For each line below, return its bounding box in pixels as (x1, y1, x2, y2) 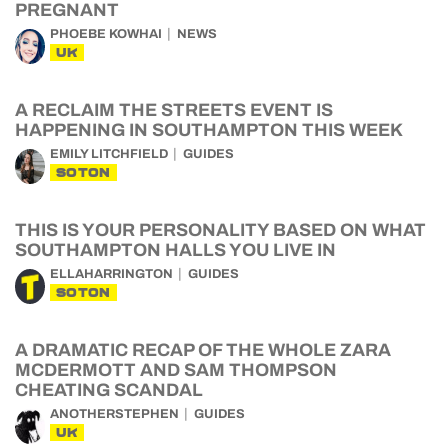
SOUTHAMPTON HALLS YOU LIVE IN (15, 240, 336, 260)
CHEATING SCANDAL (15, 380, 203, 400)
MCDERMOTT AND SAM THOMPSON (15, 360, 337, 380)
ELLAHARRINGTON (50, 267, 173, 281)
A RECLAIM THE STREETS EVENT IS (15, 100, 333, 120)
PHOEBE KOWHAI (50, 27, 162, 41)
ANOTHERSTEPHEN (50, 407, 179, 421)
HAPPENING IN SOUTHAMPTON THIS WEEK (15, 120, 403, 140)
